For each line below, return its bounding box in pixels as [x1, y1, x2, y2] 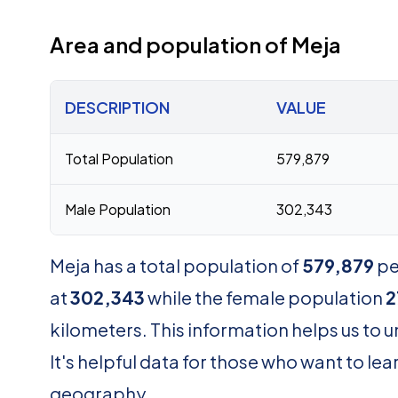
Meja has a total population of [50, 254, 302, 276]
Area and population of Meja [50, 31, 341, 58]
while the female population [145, 286, 386, 308]
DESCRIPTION [65, 97, 170, 117]
